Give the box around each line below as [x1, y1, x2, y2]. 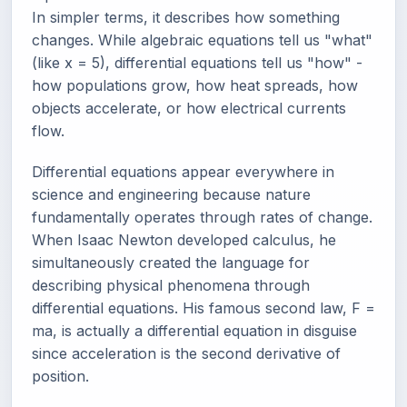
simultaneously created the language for [32, 253, 310, 273]
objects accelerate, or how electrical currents [32, 99, 346, 118]
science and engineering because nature [32, 185, 311, 204]
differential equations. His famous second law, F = [32, 299, 375, 318]
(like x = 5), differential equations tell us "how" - [32, 54, 362, 73]
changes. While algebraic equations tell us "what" [32, 31, 372, 50]
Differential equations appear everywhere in [32, 163, 334, 182]
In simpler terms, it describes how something [32, 8, 340, 27]
